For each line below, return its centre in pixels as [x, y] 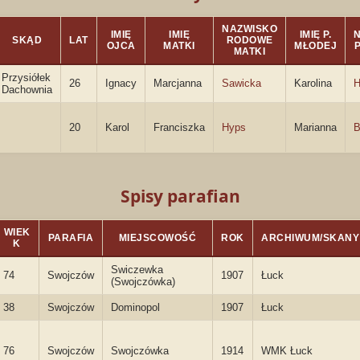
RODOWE [250, 40]
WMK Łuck [287, 351]
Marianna [315, 127]
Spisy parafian [180, 196]
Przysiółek [26, 78]
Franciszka [179, 127]
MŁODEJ [315, 46]
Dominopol [135, 307]
